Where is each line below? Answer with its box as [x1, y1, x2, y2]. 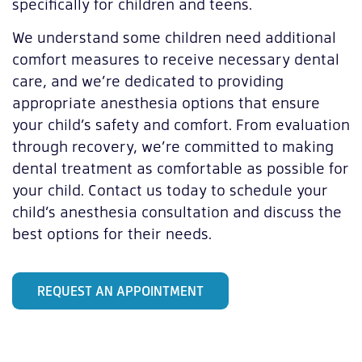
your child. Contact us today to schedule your [12, 179, 328, 200]
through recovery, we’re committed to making [12, 136, 334, 157]
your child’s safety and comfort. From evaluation [12, 114, 350, 135]
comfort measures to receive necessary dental [12, 48, 339, 69]
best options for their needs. [12, 223, 212, 244]
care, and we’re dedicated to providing [12, 70, 284, 91]
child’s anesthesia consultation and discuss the [12, 201, 342, 222]
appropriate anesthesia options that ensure [12, 92, 320, 113]
